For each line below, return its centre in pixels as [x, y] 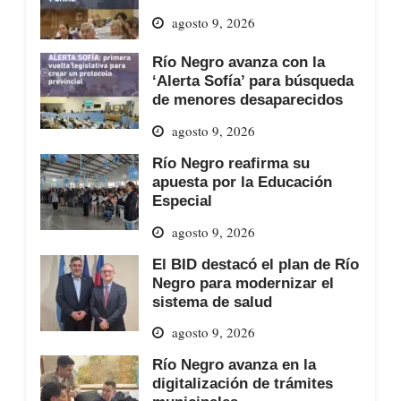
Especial [182, 200]
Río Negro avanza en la [234, 365]
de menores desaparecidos [247, 100]
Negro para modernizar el [243, 282]
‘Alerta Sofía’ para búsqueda [252, 81]
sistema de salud [212, 301]
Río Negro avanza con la [238, 62]
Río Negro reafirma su [230, 162]
